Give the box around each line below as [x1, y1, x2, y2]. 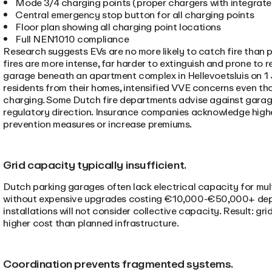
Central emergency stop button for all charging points [15, 6, 254, 23]
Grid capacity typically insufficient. [3, 155, 186, 174]
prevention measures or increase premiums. [3, 115, 192, 132]
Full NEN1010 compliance [15, 30, 129, 47]
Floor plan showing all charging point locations [15, 18, 221, 35]
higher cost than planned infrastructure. [3, 214, 179, 231]
